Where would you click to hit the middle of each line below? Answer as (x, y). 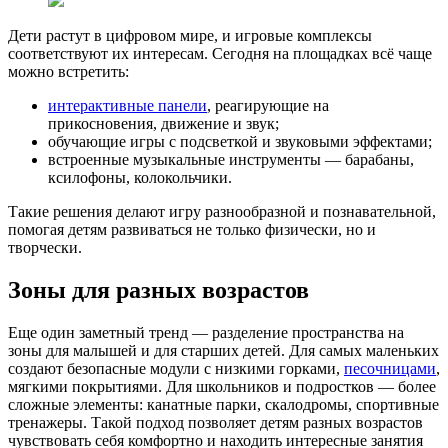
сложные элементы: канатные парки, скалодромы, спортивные (223, 404)
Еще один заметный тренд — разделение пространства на (206, 332)
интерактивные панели (127, 105)
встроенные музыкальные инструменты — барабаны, (231, 159)
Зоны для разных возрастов (158, 289)
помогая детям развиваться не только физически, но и (192, 229)
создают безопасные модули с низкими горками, (176, 368)
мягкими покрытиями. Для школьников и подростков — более (222, 386)
